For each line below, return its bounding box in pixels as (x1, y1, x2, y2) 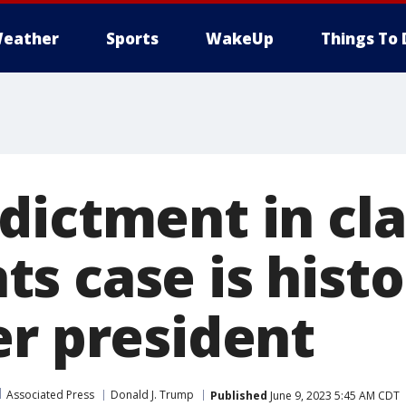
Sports (106, 28, 159, 49)
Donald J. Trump (111, 387, 194, 402)
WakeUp (206, 28, 274, 49)
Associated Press (6, 387, 94, 402)
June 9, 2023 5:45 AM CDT (267, 387, 400, 403)
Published (210, 387, 267, 403)
